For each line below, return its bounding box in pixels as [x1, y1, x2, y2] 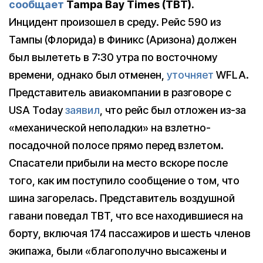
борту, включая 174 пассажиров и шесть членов [9, 227, 251, 240]
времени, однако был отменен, [9, 69, 167, 82]
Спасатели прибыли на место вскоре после [9, 157, 228, 170]
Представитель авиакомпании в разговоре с [9, 86, 231, 99]
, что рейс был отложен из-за [100, 104, 246, 117]
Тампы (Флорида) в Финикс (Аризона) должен [9, 33, 237, 46]
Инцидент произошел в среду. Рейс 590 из [9, 16, 221, 29]
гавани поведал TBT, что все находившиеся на [9, 210, 243, 222]
